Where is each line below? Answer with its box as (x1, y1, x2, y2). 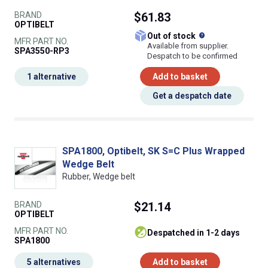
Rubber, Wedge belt (62, 172, 135, 182)
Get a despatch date (153, 91, 232, 101)
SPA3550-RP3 (14, 46, 69, 56)
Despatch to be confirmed (147, 51, 237, 61)
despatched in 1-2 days (153, 228, 240, 238)
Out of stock (153, 31, 197, 41)
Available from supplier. (147, 41, 229, 51)
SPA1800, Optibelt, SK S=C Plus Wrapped (62, 145, 245, 157)
